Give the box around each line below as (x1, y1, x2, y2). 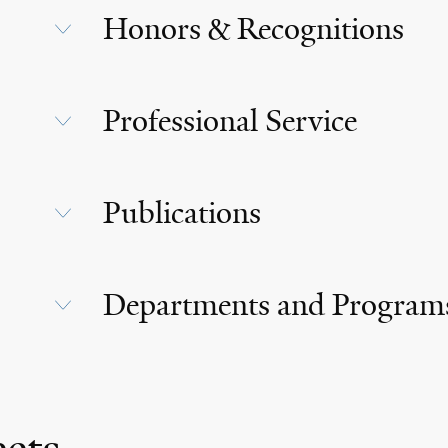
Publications (102, 194, 261, 232)
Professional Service (102, 102, 357, 140)
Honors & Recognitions (102, 10, 404, 48)
